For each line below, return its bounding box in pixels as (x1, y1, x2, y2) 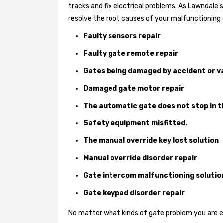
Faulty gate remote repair (83, 49, 178, 58)
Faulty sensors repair (83, 31, 161, 40)
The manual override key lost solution (83, 136, 219, 145)
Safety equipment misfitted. (83, 118, 187, 127)
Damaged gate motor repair (83, 84, 184, 93)
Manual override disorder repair (83, 153, 197, 162)
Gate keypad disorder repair (83, 188, 185, 197)
